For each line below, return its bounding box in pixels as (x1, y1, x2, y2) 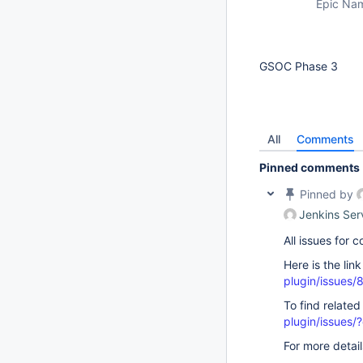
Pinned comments (259, 160, 360, 174)
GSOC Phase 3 (259, 59, 338, 73)
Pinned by (297, 187, 357, 201)
